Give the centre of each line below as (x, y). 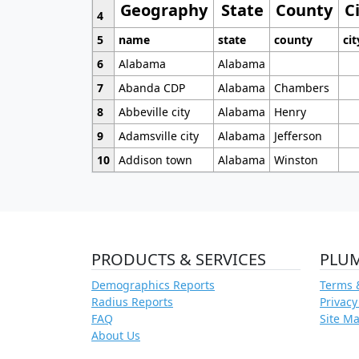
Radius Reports (132, 301)
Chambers (301, 87)
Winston (296, 159)
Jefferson (298, 135)
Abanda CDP (151, 87)
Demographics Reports (153, 284)
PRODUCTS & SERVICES (179, 259)
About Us (116, 335)
